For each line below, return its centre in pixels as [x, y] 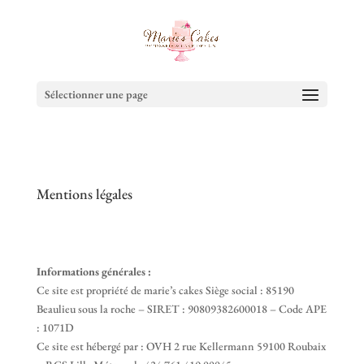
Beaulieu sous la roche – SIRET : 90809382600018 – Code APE [181, 309]
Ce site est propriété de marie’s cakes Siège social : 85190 [165, 290]
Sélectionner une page [96, 94]
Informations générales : [93, 271]
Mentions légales [84, 194]
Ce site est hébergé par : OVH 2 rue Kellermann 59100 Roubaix [181, 346]
